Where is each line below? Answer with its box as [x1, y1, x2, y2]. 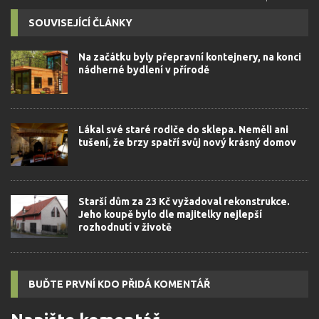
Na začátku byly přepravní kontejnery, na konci [78, 51, 301, 63]
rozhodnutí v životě [78, 221, 172, 233]
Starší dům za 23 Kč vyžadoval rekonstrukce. [78, 195, 290, 207]
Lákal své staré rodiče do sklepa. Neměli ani [78, 123, 288, 135]
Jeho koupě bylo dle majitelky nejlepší [78, 208, 262, 220]
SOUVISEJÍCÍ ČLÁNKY [28, 17, 132, 29]
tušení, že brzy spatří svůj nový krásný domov [78, 136, 296, 148]
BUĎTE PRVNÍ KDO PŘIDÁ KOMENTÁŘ [28, 278, 210, 290]
